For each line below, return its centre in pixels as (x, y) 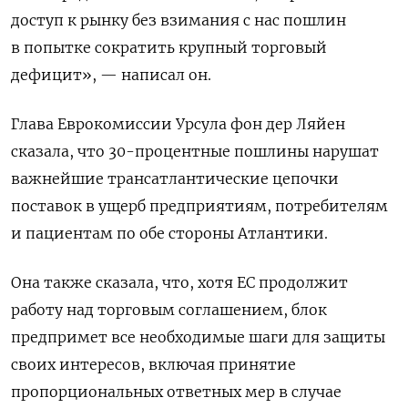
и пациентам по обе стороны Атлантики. (169, 234)
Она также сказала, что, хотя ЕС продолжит (179, 283)
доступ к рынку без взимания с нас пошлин (178, 20)
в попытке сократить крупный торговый (169, 48)
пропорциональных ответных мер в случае (176, 392)
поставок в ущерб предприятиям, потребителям (199, 206)
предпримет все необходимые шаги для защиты (198, 337)
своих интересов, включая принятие (153, 365)
